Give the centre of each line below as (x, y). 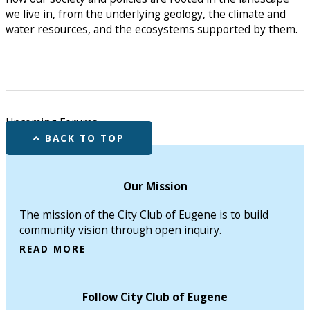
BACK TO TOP (85, 138)
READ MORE (53, 249)
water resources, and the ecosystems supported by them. (152, 29)
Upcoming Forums (52, 122)
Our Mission (155, 186)
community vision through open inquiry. (120, 229)
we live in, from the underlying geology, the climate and (146, 14)
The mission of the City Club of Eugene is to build (144, 214)
